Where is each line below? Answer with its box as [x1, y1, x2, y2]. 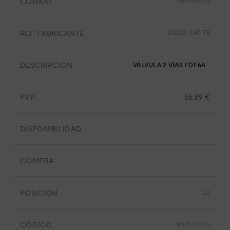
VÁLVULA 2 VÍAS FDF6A [184, 62, 206, 69]
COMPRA [20, 156, 54, 165]
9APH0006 [176, 221, 210, 228]
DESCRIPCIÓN [20, 61, 73, 69]
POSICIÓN [20, 188, 58, 197]
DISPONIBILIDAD [20, 124, 82, 133]
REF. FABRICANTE [20, 29, 85, 37]
